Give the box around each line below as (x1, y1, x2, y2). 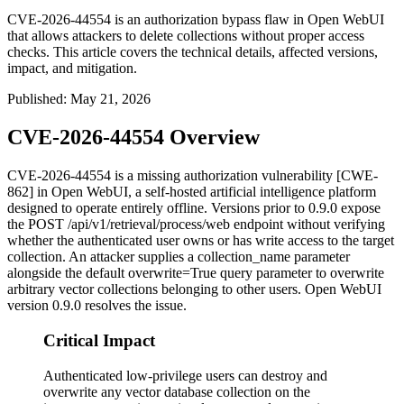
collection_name (197, 249, 290, 265)
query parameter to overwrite (216, 265, 384, 281)
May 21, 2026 (70, 91, 151, 107)
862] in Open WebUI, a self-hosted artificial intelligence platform (7, 184, 376, 200)
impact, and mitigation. (7, 60, 137, 77)
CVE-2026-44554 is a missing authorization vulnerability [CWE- (7, 168, 378, 184)
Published (7, 91, 63, 107)
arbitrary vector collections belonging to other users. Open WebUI (7, 281, 381, 298)
